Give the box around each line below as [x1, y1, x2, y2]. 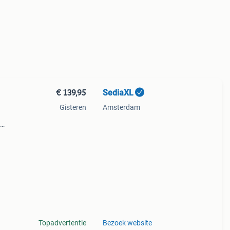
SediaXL [102, 88, 133, 98]
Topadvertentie [38, 219, 86, 227]
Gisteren [59, 103, 86, 111]
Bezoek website [102, 219, 152, 227]
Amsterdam [102, 103, 140, 111]
